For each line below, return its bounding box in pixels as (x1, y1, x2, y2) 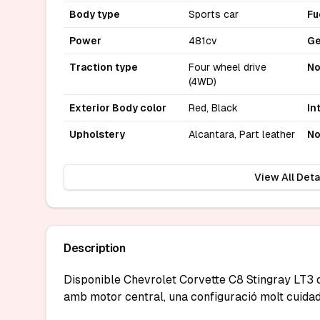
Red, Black (188, 101, 238, 114)
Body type (69, 8, 120, 20)
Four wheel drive (188, 61, 266, 73)
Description (64, 241, 126, 255)
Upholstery (69, 128, 125, 140)
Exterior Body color (69, 101, 166, 114)
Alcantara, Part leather (188, 128, 295, 140)
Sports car (188, 8, 239, 20)
